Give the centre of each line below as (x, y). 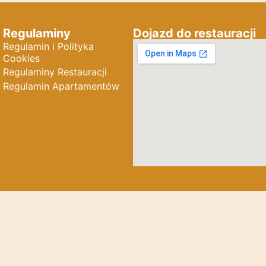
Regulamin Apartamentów (61, 86)
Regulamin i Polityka (49, 47)
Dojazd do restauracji (194, 34)
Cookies (22, 58)
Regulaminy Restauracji (55, 72)
